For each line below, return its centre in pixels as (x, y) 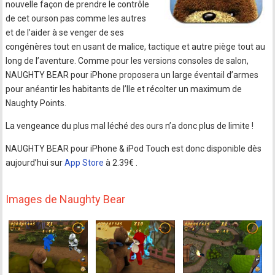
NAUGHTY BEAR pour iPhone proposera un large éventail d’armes (132, 75)
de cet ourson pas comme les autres (76, 18)
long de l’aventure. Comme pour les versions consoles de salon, (127, 61)
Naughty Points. (36, 103)
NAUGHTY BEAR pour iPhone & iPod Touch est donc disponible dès (134, 149)
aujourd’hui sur (35, 163)
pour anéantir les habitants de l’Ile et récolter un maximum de (124, 89)
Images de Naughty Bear (66, 199)
